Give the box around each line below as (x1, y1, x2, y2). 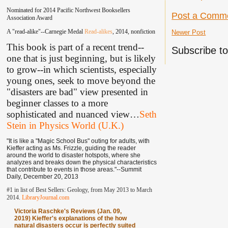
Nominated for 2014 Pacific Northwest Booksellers (6, 6, 130, 14)
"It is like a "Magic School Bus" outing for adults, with (6, 137, 150, 145)
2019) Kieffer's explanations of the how (14, 215, 127, 222)
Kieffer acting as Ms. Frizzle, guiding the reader (6, 144, 136, 152)
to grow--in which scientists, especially (6, 64, 157, 75)
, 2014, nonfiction (112, 27, 155, 35)
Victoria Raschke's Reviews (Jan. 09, (14, 208, 122, 215)
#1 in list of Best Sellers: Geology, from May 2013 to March (6, 186, 152, 193)
